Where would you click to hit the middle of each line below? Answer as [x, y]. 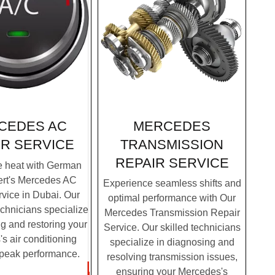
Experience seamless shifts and [172, 184]
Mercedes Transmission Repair [172, 213]
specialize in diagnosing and [172, 242]
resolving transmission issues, [172, 257]
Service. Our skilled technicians [172, 228]
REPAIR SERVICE [172, 163]
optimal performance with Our [172, 198]
